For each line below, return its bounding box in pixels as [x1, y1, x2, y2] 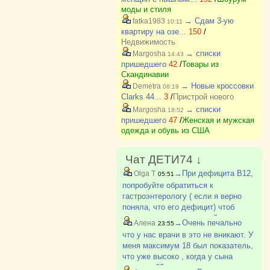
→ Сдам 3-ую [184, 16, 234, 25]
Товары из [181, 60, 219, 69]
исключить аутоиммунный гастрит [122, 213, 247, 222]
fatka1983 [130, 17, 165, 25]
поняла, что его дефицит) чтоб [122, 202, 234, 212]
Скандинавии [121, 70, 169, 79]
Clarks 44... [121, 92, 162, 101]
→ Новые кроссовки [180, 81, 254, 90]
